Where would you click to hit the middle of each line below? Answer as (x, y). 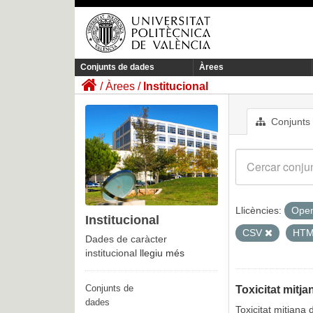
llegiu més (162, 253)
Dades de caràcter (126, 239)
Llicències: (259, 211)
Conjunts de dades (117, 67)
